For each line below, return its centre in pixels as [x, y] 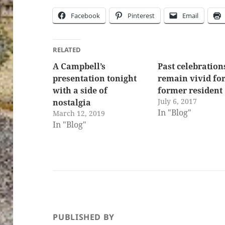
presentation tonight [95, 78]
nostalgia [72, 102]
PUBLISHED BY [84, 217]
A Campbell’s [79, 66]
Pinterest [141, 15]
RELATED [67, 49]
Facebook [86, 15]
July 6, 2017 [178, 101]
